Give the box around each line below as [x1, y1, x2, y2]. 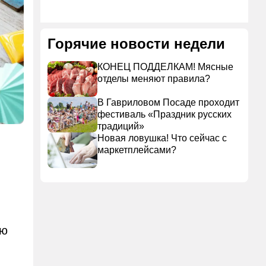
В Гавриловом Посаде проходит [97, 97, 239, 107]
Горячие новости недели [47, 36, 225, 52]
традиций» [97, 121, 144, 131]
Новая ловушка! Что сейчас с [97, 133, 227, 143]
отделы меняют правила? [97, 74, 210, 84]
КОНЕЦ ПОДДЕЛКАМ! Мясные [97, 62, 233, 72]
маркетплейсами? [97, 145, 176, 155]
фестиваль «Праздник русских [97, 109, 232, 119]
